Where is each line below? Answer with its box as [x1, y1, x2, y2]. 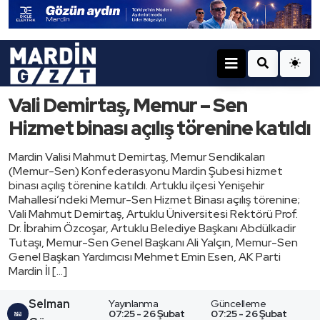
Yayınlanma [109, 297, 159, 311]
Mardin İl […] [9, 264, 67, 279]
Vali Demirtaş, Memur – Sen [9, 92, 247, 119]
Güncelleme [211, 297, 266, 311]
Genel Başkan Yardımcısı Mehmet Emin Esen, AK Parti [9, 249, 281, 265]
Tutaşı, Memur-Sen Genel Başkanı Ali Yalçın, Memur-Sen [9, 235, 298, 251]
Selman [29, 296, 70, 312]
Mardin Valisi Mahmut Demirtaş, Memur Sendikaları [9, 149, 265, 165]
